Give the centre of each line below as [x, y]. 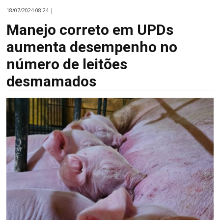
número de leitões [67, 64]
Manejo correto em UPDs [90, 29]
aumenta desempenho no [92, 47]
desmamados [52, 81]
